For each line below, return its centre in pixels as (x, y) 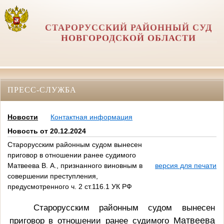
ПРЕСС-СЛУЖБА (42, 89)
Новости (23, 117)
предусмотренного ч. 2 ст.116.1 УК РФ (70, 187)
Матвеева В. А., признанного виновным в (75, 166)
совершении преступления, (53, 176)
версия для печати (186, 166)
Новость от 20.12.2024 (47, 131)
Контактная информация (91, 117)
